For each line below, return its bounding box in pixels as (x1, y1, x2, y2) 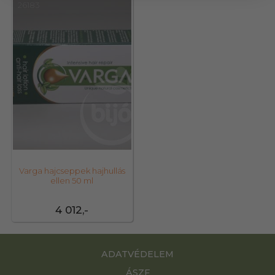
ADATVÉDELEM (101, 249, 174, 260)
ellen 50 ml (50, 176, 93, 186)
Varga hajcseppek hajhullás (18, 166, 125, 176)
